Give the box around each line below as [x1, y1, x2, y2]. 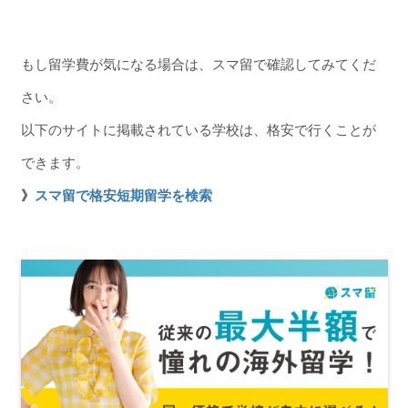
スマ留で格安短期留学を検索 [34, 187, 212, 203]
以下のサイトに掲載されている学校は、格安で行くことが [20, 121, 376, 138]
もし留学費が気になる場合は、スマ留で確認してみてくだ [20, 56, 376, 72]
